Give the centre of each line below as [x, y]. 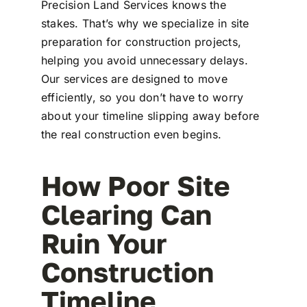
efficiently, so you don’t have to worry [142, 98]
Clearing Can [126, 215]
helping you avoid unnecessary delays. [144, 61]
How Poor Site [135, 186]
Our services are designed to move [134, 79]
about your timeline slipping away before [150, 116]
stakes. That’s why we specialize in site [145, 24]
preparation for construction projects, [141, 42]
